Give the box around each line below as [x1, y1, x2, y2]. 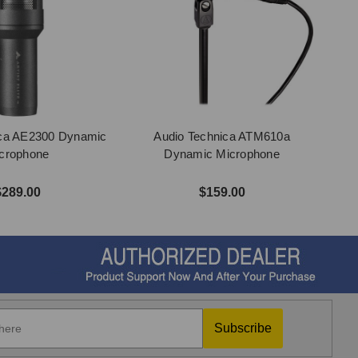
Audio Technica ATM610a [153, 129, 290, 143]
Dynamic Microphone [164, 147, 280, 161]
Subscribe [213, 321, 272, 335]
